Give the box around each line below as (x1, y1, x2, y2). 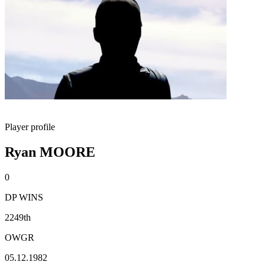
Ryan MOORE (5, 144, 95, 160)
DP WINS (5, 192, 43, 202)
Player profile (5, 122, 55, 132)
